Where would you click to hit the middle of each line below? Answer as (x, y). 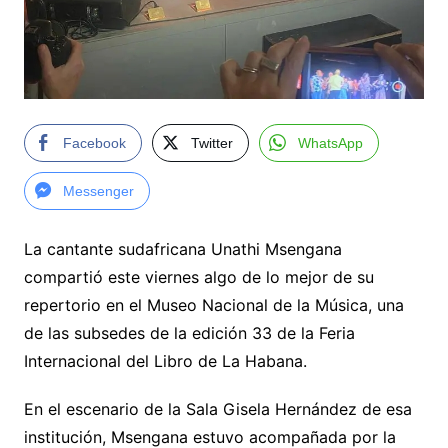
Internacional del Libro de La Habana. (165, 360)
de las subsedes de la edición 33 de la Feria (189, 332)
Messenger (98, 190)
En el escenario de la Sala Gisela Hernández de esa (217, 408)
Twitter (211, 142)
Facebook (94, 142)
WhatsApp (330, 142)
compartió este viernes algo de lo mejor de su (198, 276)
